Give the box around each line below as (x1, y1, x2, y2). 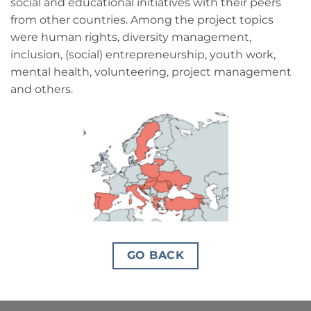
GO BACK (126, 248, 185, 262)
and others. (10, 83, 73, 96)
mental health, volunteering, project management (10, 65, 292, 79)
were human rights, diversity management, (10, 31, 251, 44)
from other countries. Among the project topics (10, 13, 274, 27)
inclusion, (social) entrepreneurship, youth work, (10, 48, 276, 62)
